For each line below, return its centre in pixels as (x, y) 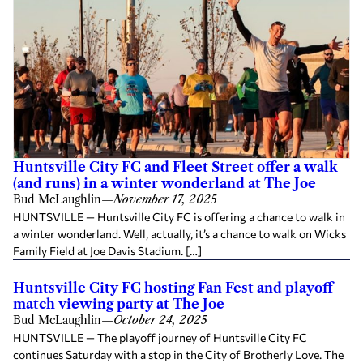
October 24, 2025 (160, 320)
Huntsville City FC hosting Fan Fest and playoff (173, 288)
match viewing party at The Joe (119, 304)
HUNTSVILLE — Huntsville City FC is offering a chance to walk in (179, 217)
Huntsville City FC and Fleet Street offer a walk (175, 167)
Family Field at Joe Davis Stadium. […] (107, 251)
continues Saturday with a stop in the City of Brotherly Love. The (178, 354)
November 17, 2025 (165, 199)
